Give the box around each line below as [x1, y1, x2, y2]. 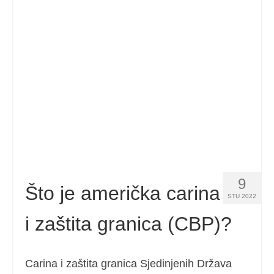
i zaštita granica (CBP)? [25, 213, 232, 235]
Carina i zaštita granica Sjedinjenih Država [25, 257, 232, 270]
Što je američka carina [25, 182, 220, 204]
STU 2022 [228, 193, 256, 199]
